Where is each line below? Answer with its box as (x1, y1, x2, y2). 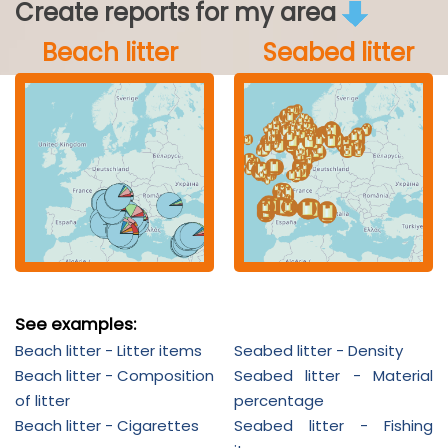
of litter (15, 389, 70, 411)
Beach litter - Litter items (15, 339, 202, 361)
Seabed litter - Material (234, 364, 433, 386)
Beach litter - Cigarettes (15, 414, 199, 436)
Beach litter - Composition (15, 364, 214, 386)
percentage (234, 389, 324, 411)
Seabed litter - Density (234, 339, 403, 361)
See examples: (15, 312, 136, 336)
